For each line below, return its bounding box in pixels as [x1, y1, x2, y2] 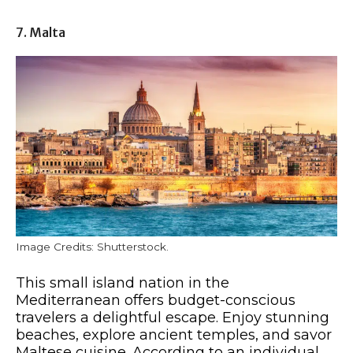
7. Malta [16, 24, 65, 40]
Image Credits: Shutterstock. [16, 240, 169, 254]
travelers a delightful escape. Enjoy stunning [16, 309, 329, 327]
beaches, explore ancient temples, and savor [16, 326, 332, 344]
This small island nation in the [16, 274, 229, 292]
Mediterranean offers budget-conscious [16, 292, 295, 310]
